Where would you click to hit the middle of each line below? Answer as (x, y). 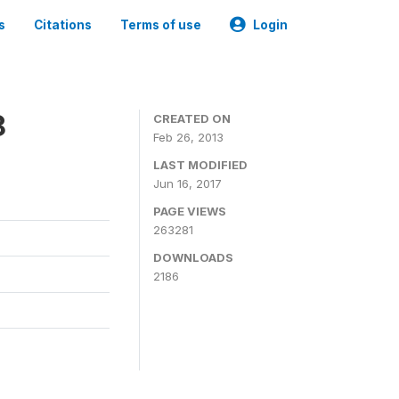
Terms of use (161, 25)
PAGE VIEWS (190, 211)
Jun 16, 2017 (187, 183)
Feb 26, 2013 (188, 137)
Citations (63, 25)
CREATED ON (192, 118)
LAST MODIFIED (200, 165)
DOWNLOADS (193, 257)
